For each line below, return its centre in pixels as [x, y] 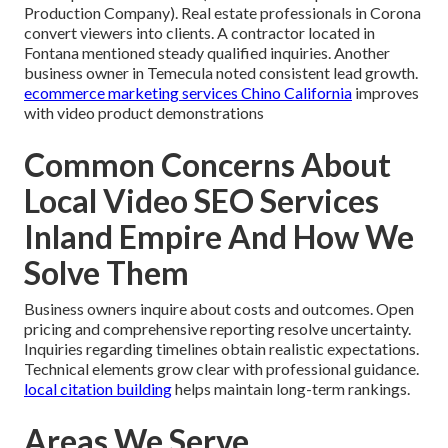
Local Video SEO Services [201, 200]
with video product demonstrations [144, 112]
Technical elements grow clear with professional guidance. [221, 368]
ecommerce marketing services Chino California [188, 92]
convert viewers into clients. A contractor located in [199, 32]
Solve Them [106, 272]
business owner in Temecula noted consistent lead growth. [221, 72]
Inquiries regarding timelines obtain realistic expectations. [221, 348]
